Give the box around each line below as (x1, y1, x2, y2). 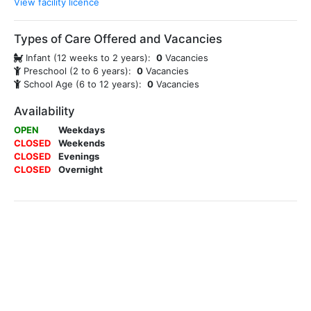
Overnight (58, 164, 103, 175)
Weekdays (58, 124, 105, 135)
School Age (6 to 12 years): (24, 78, 144, 90)
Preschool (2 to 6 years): (24, 65, 134, 76)
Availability (14, 104, 75, 118)
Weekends (58, 137, 105, 149)
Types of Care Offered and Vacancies (14, 32, 222, 46)
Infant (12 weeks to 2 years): (26, 52, 153, 63)
